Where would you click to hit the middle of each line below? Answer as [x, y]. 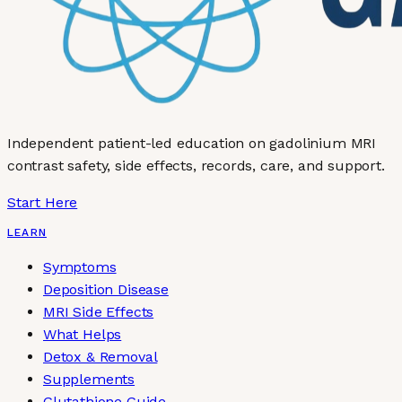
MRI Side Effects [99, 312]
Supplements [89, 380]
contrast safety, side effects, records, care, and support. [196, 166]
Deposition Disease [106, 290]
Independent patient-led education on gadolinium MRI [192, 144]
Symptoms [80, 267]
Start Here [43, 203]
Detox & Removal [100, 357]
